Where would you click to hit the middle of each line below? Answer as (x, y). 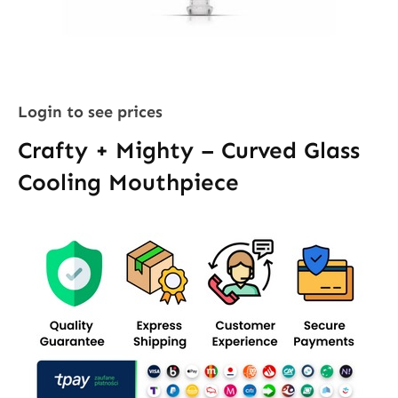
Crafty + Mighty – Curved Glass (189, 150)
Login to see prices (90, 112)
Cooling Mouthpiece (128, 182)
